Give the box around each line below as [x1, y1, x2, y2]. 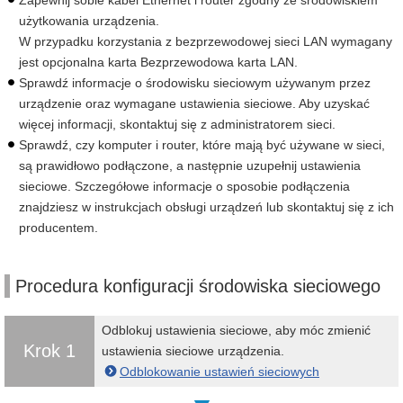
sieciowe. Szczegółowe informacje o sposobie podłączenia [19, 179, 350, 193]
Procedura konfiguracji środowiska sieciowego [15, 276, 381, 296]
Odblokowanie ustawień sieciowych [120, 364, 319, 379]
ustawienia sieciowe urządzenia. [102, 344, 284, 358]
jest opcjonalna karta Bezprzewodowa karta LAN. [19, 55, 298, 69]
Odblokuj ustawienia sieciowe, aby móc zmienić [102, 323, 371, 337]
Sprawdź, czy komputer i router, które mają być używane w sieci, [19, 138, 385, 152]
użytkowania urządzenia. [19, 13, 159, 28]
